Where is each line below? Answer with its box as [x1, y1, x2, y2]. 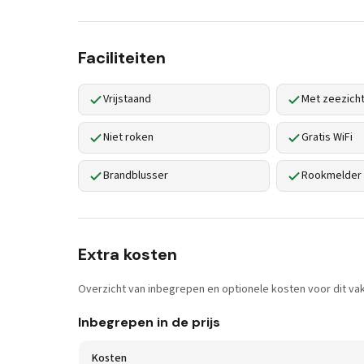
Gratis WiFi [301, 129, 353, 145]
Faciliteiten [78, 47, 166, 68]
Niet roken [103, 129, 154, 145]
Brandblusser [103, 167, 168, 184]
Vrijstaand [103, 91, 151, 107]
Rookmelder [301, 167, 362, 184]
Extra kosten [78, 244, 177, 265]
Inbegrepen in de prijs [78, 314, 220, 331]
